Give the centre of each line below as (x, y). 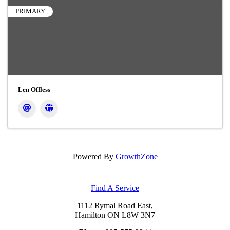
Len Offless (34, 90)
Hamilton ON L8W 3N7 (115, 215)
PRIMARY (31, 12)
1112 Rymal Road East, (115, 206)
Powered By (94, 157)
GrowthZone (136, 157)
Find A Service (115, 188)
